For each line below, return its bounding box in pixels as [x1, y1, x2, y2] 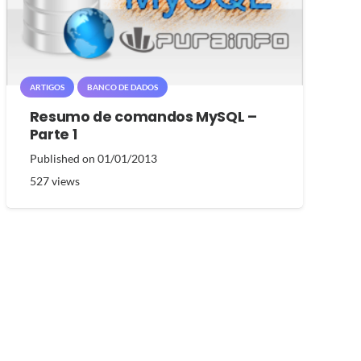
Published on [29, 151, 98, 165]
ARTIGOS [29, 81, 64, 92]
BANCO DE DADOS [86, 81, 158, 92]
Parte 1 [29, 124, 77, 144]
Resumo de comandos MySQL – [29, 106, 257, 127]
